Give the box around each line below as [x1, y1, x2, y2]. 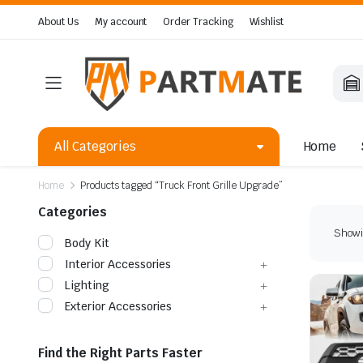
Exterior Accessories [65, 298, 173, 314]
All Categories [54, 138, 136, 154]
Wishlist [250, 15, 284, 28]
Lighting [65, 277, 109, 293]
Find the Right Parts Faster [38, 344, 203, 361]
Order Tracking [163, 15, 234, 28]
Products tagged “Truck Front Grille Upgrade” [79, 178, 283, 192]
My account [94, 15, 147, 28]
